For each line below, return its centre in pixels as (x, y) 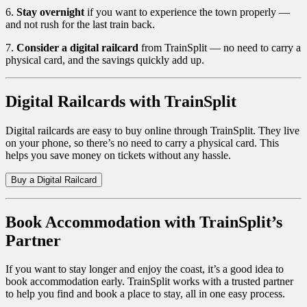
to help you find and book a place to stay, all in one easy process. (145, 294)
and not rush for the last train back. (80, 24)
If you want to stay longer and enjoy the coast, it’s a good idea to (145, 269)
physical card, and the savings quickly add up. (105, 60)
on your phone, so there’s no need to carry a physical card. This (142, 143)
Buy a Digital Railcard (54, 180)
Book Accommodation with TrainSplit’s (144, 222)
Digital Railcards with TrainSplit (121, 101)
